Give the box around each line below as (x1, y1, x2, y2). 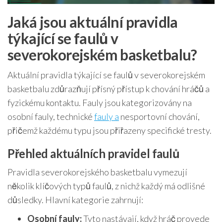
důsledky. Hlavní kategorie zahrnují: (7, 194, 143, 206)
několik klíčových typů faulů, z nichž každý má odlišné (7, 180, 205, 192)
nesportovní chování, (119, 111, 200, 122)
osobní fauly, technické (7, 111, 94, 122)
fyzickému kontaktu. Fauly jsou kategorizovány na (7, 97, 192, 109)
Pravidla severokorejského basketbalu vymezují (7, 166, 187, 178)
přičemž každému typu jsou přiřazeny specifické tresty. (7, 125, 212, 136)
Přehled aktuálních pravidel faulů (7, 146, 180, 161)
